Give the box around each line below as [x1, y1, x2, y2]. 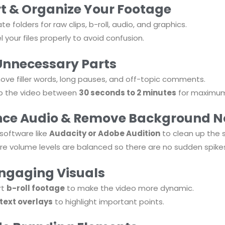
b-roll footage [6, 182, 65, 193]
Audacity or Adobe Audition [49, 128, 160, 139]
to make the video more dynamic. [64, 182, 194, 193]
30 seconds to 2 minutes [78, 87, 176, 98]
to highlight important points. [52, 196, 164, 207]
